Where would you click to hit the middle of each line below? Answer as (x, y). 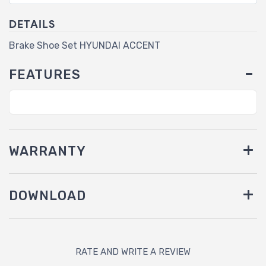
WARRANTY (47, 151)
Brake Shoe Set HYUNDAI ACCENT (85, 46)
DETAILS (32, 25)
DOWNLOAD (47, 196)
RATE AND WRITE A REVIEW (133, 252)
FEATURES (45, 75)
